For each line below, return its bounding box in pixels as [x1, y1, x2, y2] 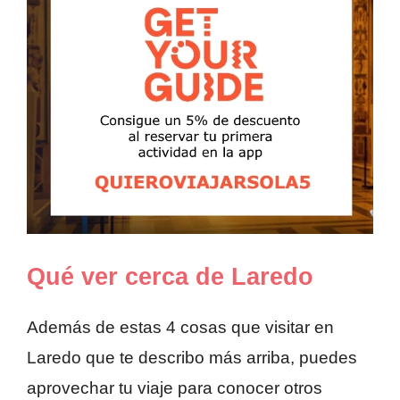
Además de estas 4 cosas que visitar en [27, 318, 334, 337]
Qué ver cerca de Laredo [27, 263, 313, 291]
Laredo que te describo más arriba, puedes [27, 348, 357, 368]
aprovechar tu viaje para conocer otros [27, 379, 322, 398]
